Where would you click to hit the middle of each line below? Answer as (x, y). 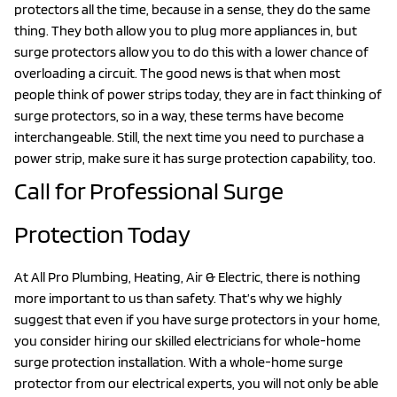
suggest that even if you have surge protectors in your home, (197, 319)
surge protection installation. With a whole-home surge (179, 362)
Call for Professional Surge (149, 190)
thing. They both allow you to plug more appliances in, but (186, 30)
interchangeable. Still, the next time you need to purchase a (189, 136)
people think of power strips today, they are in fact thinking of (198, 94)
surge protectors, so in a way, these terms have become (179, 115)
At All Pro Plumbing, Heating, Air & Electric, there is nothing (187, 276)
